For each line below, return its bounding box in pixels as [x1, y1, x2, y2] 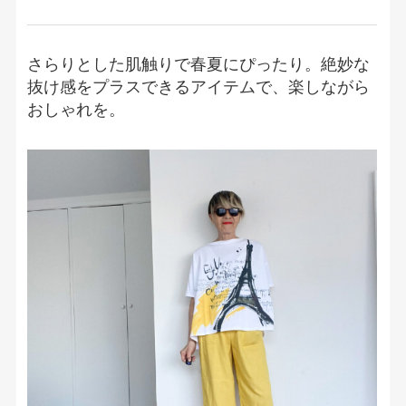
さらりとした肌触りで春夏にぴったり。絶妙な [27, 54, 371, 73]
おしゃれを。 [27, 100, 126, 119]
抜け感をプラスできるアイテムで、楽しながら [27, 77, 371, 96]
